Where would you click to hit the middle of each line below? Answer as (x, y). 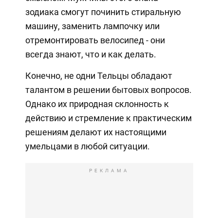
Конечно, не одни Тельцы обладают (99, 75)
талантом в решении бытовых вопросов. (108, 90)
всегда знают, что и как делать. (91, 54)
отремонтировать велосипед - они (95, 40)
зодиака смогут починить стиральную (103, 12)
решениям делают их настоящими (96, 132)
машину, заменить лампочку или (92, 26)
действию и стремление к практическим (108, 118)
